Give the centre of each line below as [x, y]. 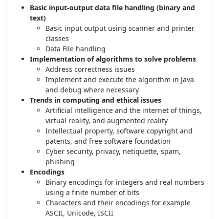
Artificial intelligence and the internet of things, [124, 110]
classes [57, 38]
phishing [60, 162]
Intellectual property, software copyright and [119, 131]
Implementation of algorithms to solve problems [113, 59]
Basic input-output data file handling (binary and [112, 8]
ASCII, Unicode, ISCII [79, 213]
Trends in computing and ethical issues [96, 100]
